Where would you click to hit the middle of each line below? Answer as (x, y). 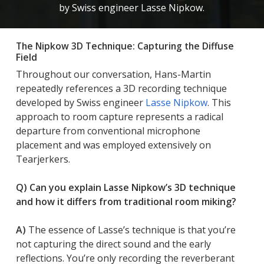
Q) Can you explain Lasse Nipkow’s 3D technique (126, 188)
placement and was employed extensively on (113, 145)
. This (219, 103)
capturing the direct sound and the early (121, 244)
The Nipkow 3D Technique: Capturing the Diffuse (125, 46)
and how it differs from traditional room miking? (126, 202)
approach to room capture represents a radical (119, 117)
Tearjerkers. (43, 159)
